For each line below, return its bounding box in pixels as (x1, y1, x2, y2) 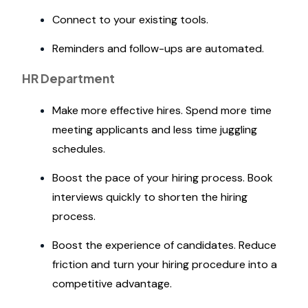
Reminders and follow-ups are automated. (52, 41, 264, 56)
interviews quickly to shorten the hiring (52, 190, 247, 204)
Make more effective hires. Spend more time (52, 103, 272, 118)
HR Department (22, 71, 115, 86)
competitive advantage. (52, 276, 172, 291)
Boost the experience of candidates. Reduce (52, 238, 276, 252)
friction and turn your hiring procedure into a (52, 257, 277, 272)
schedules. (52, 142, 105, 156)
